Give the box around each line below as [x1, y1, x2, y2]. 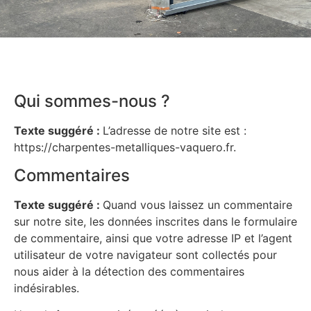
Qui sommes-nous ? [14, 91, 170, 112]
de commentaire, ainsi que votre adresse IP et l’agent [14, 230, 292, 245]
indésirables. [14, 280, 79, 295]
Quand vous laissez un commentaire [103, 197, 292, 212]
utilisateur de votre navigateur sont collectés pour [14, 247, 277, 262]
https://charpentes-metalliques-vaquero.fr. [14, 140, 236, 155]
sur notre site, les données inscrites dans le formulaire [14, 214, 297, 228]
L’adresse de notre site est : [103, 124, 246, 138]
